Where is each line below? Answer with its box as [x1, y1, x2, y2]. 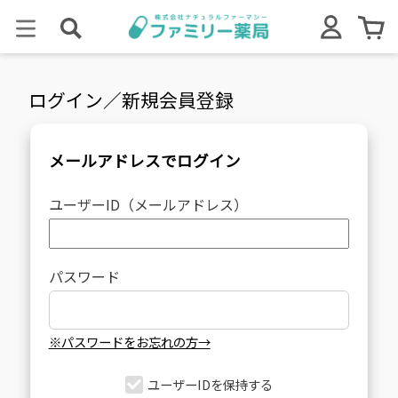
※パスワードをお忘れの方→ [48, 332, 211, 351]
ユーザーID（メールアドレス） [48, 194, 248, 215]
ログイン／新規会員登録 [28, 86, 235, 113]
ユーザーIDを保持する [147, 375, 273, 394]
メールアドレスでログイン [48, 149, 241, 171]
